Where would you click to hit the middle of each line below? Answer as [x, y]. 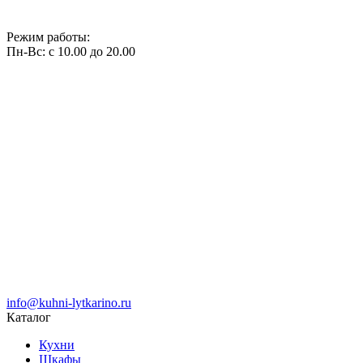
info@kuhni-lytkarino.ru [69, 302]
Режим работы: [48, 36]
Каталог [29, 317]
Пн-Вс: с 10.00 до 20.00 [71, 51]
